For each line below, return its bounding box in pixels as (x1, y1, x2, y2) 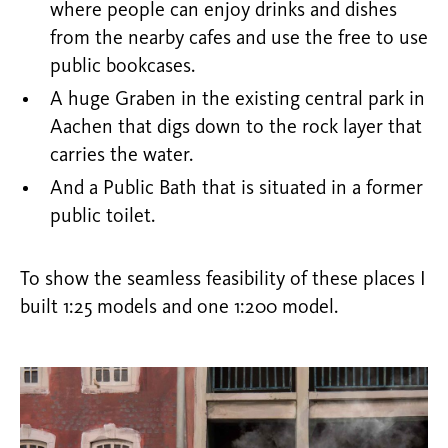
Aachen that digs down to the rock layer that (50, 118, 422, 138)
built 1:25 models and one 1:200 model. (20, 298, 338, 318)
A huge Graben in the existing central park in (50, 90, 425, 110)
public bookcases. (50, 57, 195, 77)
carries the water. (50, 146, 193, 166)
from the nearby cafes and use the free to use (50, 29, 428, 49)
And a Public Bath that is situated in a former (50, 179, 423, 199)
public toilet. (50, 207, 155, 227)
